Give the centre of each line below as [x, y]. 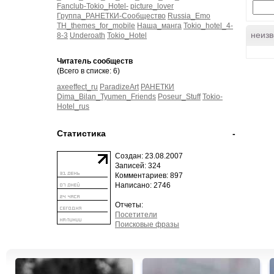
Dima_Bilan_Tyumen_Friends [106, 97]
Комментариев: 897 [149, 176]
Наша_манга [159, 26]
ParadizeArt [119, 87]
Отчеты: [129, 205]
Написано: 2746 [143, 185]
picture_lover [152, 6]
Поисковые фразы [147, 224]
